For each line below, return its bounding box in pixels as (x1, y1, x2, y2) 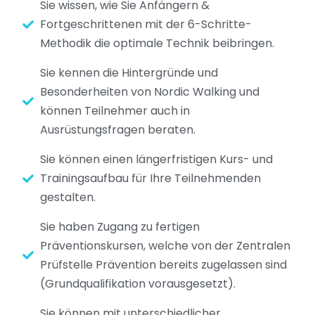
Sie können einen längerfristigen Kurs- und (40, 151, 273, 168)
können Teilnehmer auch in (40, 103, 190, 120)
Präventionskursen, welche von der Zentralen (40, 238, 290, 255)
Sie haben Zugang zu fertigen (40, 219, 200, 236)
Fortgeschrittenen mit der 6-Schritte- (40, 16, 252, 33)
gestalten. (40, 189, 96, 206)
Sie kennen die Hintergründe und (40, 65, 218, 82)
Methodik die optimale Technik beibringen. (40, 35, 274, 52)
